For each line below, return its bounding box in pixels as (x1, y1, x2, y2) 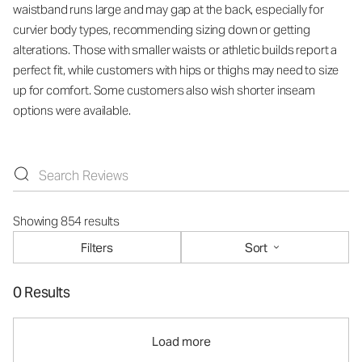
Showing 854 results (13, 213, 120, 229)
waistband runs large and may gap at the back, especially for (13, 2, 325, 17)
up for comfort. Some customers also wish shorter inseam (13, 82, 315, 98)
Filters (81, 239, 113, 255)
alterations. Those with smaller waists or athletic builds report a (13, 42, 338, 57)
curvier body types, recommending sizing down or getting (13, 22, 310, 37)
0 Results (13, 283, 70, 301)
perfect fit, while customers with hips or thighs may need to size (13, 62, 339, 78)
